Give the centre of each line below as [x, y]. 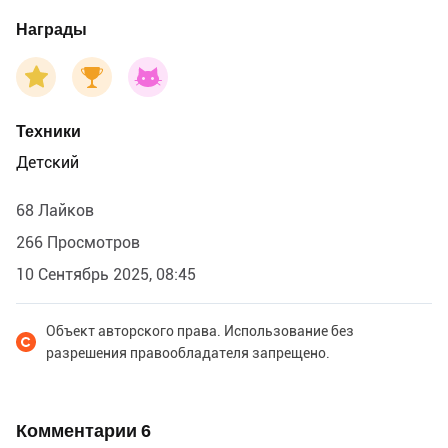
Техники [48, 131]
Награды [51, 29]
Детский [47, 162]
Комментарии [78, 430]
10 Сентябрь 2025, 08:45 [106, 274]
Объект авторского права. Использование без [200, 330]
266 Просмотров [78, 242]
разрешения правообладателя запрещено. [188, 352]
